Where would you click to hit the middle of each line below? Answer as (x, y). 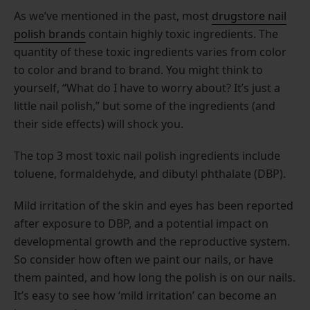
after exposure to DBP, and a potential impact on (141, 223)
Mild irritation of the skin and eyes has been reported (154, 205)
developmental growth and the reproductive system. (152, 241)
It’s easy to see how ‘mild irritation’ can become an (145, 295)
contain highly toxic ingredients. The (182, 34)
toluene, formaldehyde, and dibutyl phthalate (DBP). (150, 173)
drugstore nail (249, 16)
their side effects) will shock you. (99, 124)
